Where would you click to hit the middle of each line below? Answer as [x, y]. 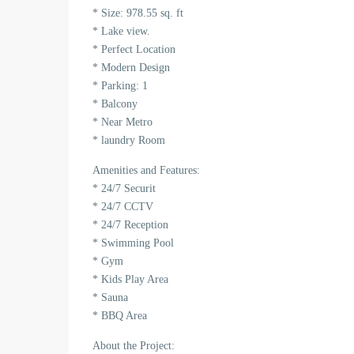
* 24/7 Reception [130, 225]
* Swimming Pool [133, 243]
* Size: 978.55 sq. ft [138, 13]
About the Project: [134, 346]
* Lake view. [121, 31]
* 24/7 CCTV [123, 207]
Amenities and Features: [146, 170]
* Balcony [115, 104]
